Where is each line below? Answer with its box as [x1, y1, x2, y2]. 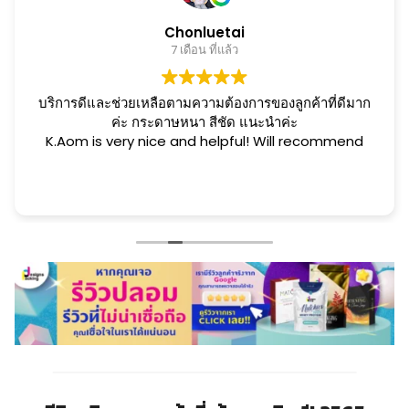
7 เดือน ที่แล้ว [171, 41, 238, 58]
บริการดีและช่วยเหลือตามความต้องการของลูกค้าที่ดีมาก [38, 93, 371, 112]
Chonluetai [164, 23, 245, 42]
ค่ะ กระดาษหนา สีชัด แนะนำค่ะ [239, 112, 298, 131]
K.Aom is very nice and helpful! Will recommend [46, 131, 363, 151]
